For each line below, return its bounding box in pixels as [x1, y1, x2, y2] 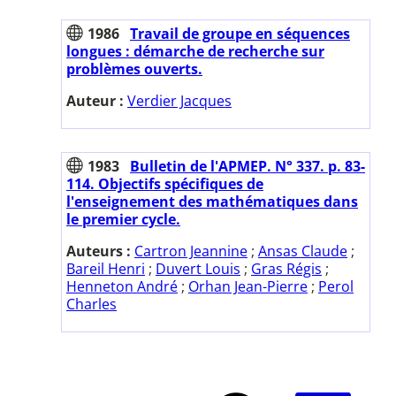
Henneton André [66, 276, 178, 296]
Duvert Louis [156, 258, 240, 278]
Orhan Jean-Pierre [188, 276, 308, 296]
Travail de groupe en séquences [130, 23, 350, 43]
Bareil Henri [66, 258, 145, 278]
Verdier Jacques [127, 90, 232, 110]
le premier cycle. [66, 209, 180, 229]
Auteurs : [66, 240, 134, 261]
